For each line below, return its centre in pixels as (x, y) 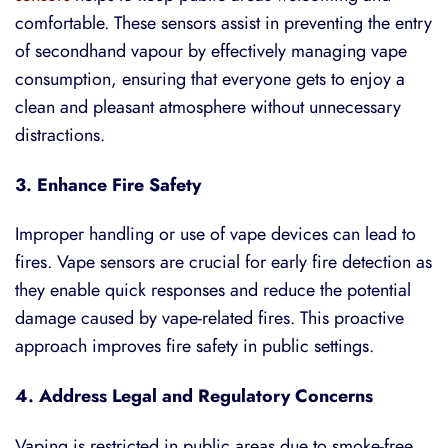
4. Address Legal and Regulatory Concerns (194, 396)
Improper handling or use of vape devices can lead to (215, 234)
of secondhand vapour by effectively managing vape (211, 51)
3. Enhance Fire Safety (108, 184)
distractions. (62, 135)
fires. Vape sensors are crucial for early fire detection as (223, 262)
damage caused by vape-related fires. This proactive (209, 318)
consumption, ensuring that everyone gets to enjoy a (210, 79)
